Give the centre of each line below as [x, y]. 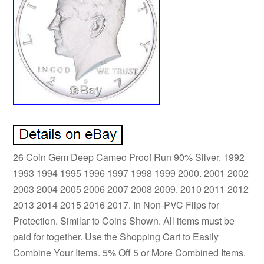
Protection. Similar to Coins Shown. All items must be [124, 220]
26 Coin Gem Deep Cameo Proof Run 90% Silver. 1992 [129, 157]
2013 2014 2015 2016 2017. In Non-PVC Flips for [116, 204]
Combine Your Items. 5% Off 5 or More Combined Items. [130, 252]
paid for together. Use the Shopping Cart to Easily [116, 236]
